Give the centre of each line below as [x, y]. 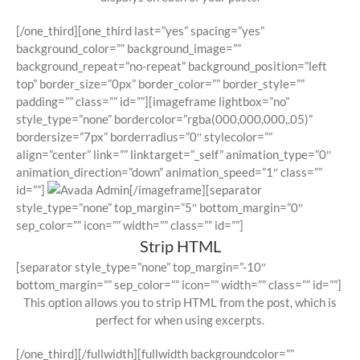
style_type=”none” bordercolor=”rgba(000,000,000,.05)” [164, 119]
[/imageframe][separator [196, 190]
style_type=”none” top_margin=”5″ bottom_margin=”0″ [160, 208]
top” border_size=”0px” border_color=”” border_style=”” [160, 84]
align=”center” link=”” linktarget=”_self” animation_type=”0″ [174, 155]
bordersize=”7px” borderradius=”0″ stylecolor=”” [144, 137]
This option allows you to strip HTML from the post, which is [180, 303]
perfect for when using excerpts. [180, 320]
